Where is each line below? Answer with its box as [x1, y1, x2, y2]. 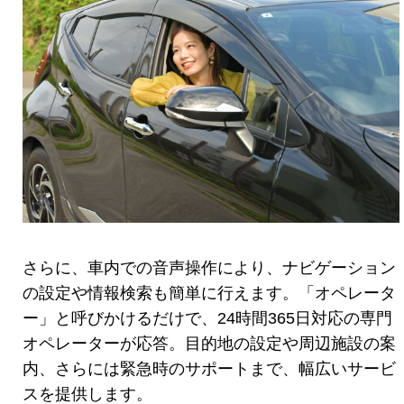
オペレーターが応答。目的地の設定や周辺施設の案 [23, 334, 396, 353]
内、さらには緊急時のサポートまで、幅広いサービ [23, 359, 396, 378]
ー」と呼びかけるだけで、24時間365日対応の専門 [23, 308, 392, 327]
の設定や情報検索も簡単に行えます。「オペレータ [23, 283, 396, 302]
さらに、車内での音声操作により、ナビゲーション [23, 258, 396, 277]
